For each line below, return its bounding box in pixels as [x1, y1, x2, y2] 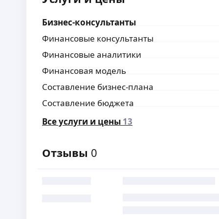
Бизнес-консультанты [42, 17, 136, 28]
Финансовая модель [42, 65, 127, 76]
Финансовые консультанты [42, 33, 154, 44]
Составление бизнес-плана [42, 81, 154, 92]
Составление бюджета [42, 97, 134, 109]
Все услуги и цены [42, 116, 121, 127]
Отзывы [42, 145, 91, 160]
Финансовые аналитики [42, 49, 142, 60]
